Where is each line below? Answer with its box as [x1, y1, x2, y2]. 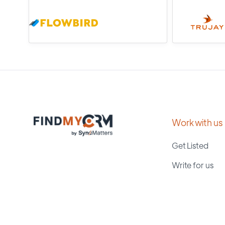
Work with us [171, 116, 222, 128]
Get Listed [171, 140, 208, 151]
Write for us [171, 159, 213, 170]
